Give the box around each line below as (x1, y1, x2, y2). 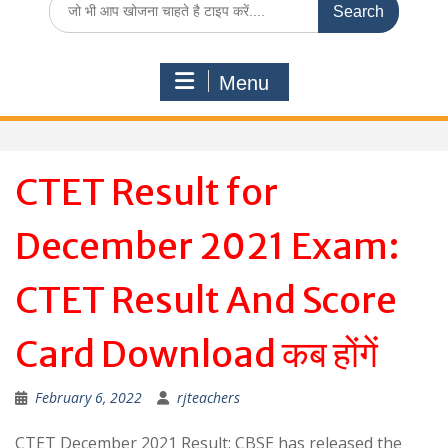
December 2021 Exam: (15, 224, 400, 269)
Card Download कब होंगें (15, 332, 378, 377)
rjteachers (177, 388, 240, 407)
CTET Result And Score (15, 278, 397, 323)
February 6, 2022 (35, 388, 142, 407)
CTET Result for (15, 170, 278, 215)
